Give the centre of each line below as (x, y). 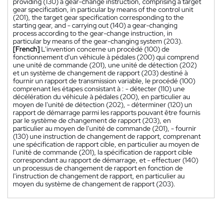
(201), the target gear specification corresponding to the (98, 17)
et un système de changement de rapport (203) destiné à (100, 73)
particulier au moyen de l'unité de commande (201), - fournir (105, 128)
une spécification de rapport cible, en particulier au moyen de (106, 144)
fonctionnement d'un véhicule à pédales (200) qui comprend (106, 57)
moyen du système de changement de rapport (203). (94, 184)
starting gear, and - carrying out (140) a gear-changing (95, 25)
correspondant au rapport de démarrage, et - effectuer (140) (106, 160)
